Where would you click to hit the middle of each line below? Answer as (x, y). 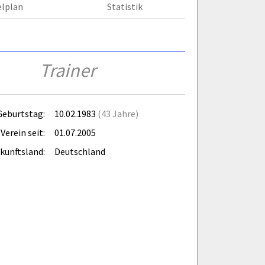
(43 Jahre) (118, 113)
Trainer (68, 70)
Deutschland (80, 151)
